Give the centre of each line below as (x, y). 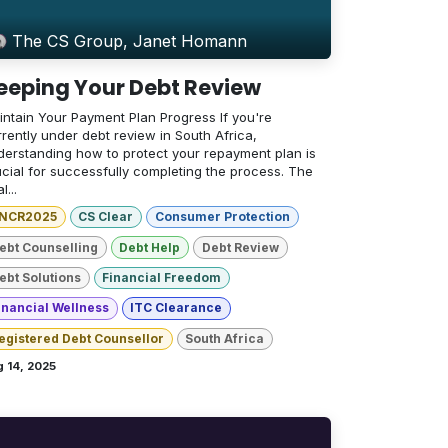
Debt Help (150, 247)
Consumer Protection (222, 217)
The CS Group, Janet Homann (130, 41)
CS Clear (106, 217)
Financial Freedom (162, 278)
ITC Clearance (176, 308)
